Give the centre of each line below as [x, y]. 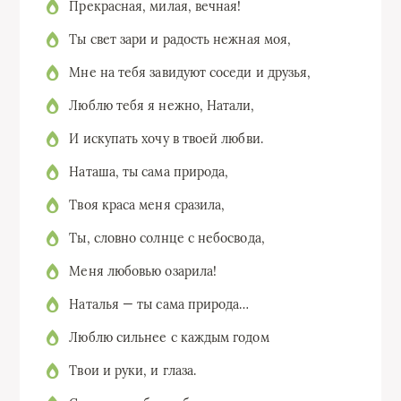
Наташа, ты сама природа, [149, 172]
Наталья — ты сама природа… [159, 305]
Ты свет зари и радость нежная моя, [180, 40]
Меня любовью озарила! [143, 272]
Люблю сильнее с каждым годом [169, 338]
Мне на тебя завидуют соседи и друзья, [190, 73]
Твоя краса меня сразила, [147, 205]
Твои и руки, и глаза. [133, 371]
